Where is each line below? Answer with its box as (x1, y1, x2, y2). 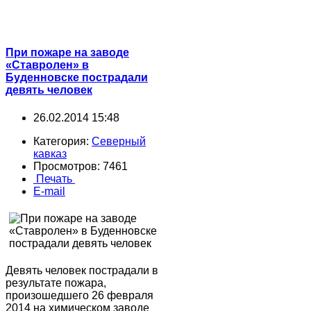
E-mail (33, 185, 65, 197)
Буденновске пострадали (6, 72, 148, 84)
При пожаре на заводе (6, 47, 129, 59)
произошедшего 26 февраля (6, 289, 153, 301)
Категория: (33, 135, 92, 147)
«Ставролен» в (6, 59, 89, 72)
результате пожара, (6, 276, 106, 289)
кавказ (33, 147, 67, 160)
